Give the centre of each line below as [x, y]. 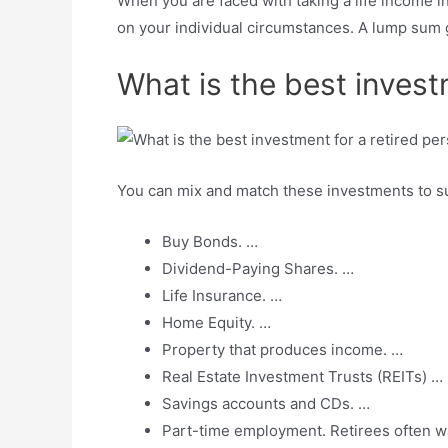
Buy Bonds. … [210, 241]
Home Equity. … [216, 322]
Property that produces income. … [282, 349]
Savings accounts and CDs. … [266, 403]
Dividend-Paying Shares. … [258, 268]
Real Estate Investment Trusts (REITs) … [302, 376]
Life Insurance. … [222, 295]
